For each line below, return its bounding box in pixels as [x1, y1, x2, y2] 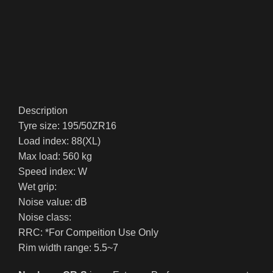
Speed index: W [18, 166, 87, 177]
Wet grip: [18, 182, 57, 192]
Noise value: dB [18, 197, 87, 207]
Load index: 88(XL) [18, 136, 101, 146]
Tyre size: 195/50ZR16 [18, 121, 116, 131]
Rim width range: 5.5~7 [18, 243, 118, 253]
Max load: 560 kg [18, 151, 92, 161]
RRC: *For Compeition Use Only [18, 227, 158, 238]
